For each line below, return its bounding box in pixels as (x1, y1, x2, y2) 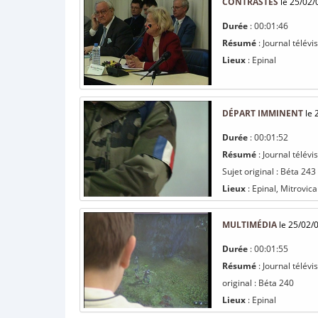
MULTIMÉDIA (222, 219, 277, 231)
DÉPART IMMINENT (222, 107, 303, 119)
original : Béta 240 (222, 277, 294, 289)
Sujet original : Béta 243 (222, 165, 316, 177)
